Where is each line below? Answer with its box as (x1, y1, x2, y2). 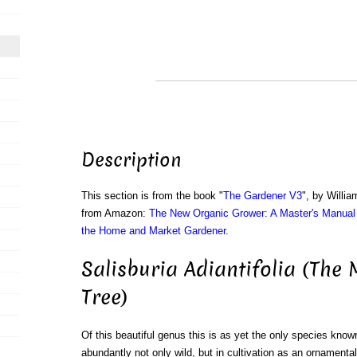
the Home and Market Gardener (80, 225, 226, 237)
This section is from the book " (80, 190, 223, 202)
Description (80, 147, 182, 174)
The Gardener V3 (222, 190, 302, 202)
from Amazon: (80, 207, 149, 220)
